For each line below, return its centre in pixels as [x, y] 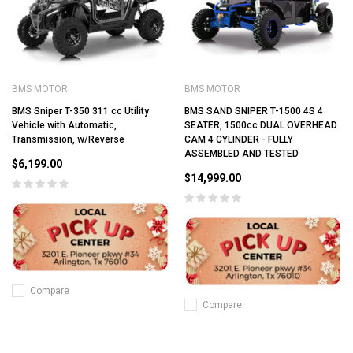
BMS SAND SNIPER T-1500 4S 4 [254, 111]
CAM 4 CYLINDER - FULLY [239, 139]
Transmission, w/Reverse [68, 139]
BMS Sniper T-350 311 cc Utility [80, 111]
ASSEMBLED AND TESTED [242, 153]
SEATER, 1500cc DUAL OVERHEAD [261, 125]
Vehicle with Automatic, [64, 125]
